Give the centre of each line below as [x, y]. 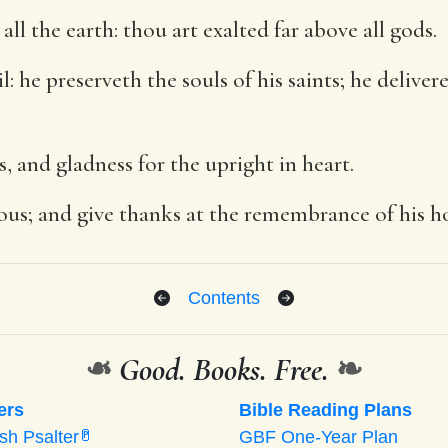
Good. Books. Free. [224, 369]
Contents [224, 297]
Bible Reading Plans [325, 409]
